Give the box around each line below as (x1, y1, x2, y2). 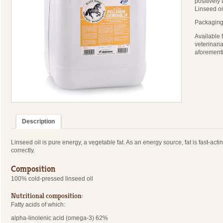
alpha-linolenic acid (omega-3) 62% (11, 215, 109, 222)
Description (22, 118, 55, 125)
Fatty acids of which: (11, 201, 66, 208)
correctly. (11, 147, 35, 153)
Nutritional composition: (11, 191, 84, 200)
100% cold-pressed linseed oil (11, 176, 94, 182)
